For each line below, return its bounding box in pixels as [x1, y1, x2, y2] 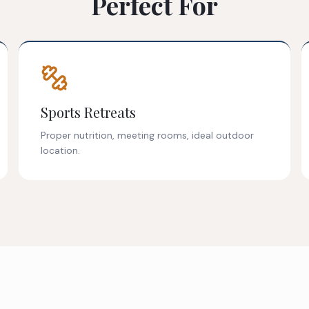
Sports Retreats [40, 103, 136, 122]
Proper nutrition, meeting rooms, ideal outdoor [40, 129, 254, 142]
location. [40, 144, 80, 157]
